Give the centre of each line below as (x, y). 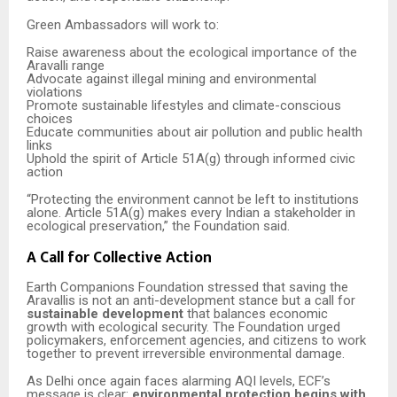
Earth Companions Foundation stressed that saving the (187, 287)
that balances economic (256, 313)
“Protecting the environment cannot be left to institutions (193, 200)
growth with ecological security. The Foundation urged (183, 327)
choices (50, 118)
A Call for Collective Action (119, 257)
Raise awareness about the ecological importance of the (192, 52)
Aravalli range (66, 65)
